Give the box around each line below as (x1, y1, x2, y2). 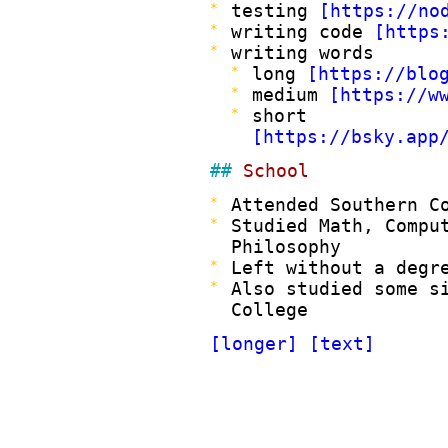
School (243, 160, 309, 181)
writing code (231, 21, 374, 42)
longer (221, 333, 287, 354)
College (231, 299, 308, 320)
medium (252, 84, 329, 105)
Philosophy (231, 236, 341, 257)
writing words (231, 42, 374, 63)
